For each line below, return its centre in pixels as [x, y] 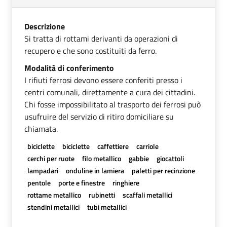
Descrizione [45, 26]
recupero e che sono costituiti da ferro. [90, 50]
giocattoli [171, 158]
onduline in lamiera [95, 170]
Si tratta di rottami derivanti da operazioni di [101, 38]
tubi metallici [107, 207]
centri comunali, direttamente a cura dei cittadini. [110, 92]
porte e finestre [81, 182]
